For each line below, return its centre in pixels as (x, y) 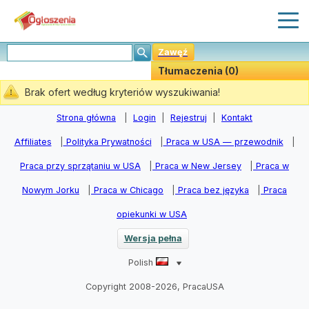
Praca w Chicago (127, 190)
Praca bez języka (212, 190)
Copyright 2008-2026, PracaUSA (154, 287)
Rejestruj (189, 118)
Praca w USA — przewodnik (223, 142)
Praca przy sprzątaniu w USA (80, 166)
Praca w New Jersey (197, 166)
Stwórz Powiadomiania (225, 89)
